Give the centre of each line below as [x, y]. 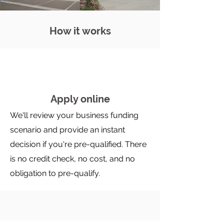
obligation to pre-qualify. [55, 173]
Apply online [80, 99]
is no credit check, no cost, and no [72, 159]
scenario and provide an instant [67, 130]
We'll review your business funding [74, 115]
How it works [80, 31]
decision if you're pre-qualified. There [78, 144]
